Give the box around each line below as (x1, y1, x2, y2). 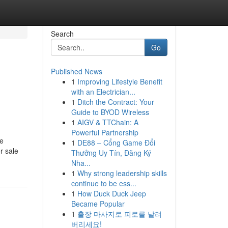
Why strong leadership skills (77, 168, 167, 178)
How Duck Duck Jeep (77, 188, 146, 198)
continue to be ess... (71, 178, 136, 188)
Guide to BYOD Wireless (71, 107, 149, 117)
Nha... (71, 158, 91, 168)
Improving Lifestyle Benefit (77, 76, 162, 87)
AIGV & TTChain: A (77, 117, 138, 127)
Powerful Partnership (71, 127, 138, 137)
